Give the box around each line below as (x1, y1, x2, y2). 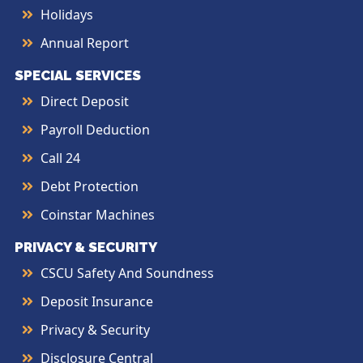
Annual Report (41, 34, 129, 53)
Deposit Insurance (41, 293, 153, 311)
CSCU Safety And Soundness (41, 264, 214, 283)
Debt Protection (41, 177, 139, 196)
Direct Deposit (41, 92, 129, 111)
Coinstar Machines (41, 206, 155, 224)
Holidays (41, 6, 93, 24)
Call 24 (41, 149, 80, 168)
